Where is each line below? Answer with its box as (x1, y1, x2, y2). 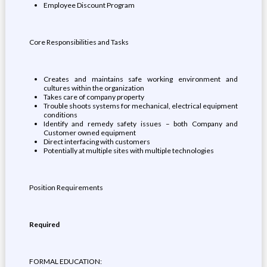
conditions (43, 110, 77, 119)
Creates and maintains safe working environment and (43, 74, 238, 83)
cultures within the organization (43, 83, 144, 92)
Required (29, 220, 60, 229)
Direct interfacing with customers (43, 137, 150, 146)
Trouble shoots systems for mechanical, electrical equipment (43, 101, 238, 110)
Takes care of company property (43, 92, 144, 101)
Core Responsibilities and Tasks (29, 38, 129, 46)
